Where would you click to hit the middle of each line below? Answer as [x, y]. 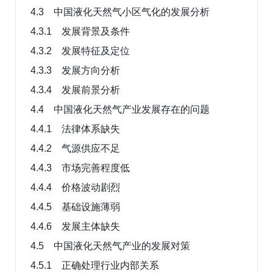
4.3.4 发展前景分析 [75, 90]
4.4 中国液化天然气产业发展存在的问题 [120, 109]
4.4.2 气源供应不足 [75, 148]
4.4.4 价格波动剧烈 [75, 187]
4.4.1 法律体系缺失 [75, 129]
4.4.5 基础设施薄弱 [75, 207]
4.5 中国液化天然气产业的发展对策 [110, 246]
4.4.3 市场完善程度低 [80, 168]
